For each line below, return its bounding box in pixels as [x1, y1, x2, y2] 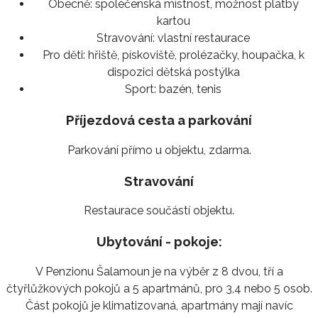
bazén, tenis [156, 82, 221, 97]
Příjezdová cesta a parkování [66, 112, 252, 128]
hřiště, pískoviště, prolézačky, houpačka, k [84, 48, 305, 62]
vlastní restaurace [155, 31, 250, 45]
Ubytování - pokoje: [96, 234, 222, 249]
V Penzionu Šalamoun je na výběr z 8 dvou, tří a [35, 264, 283, 278]
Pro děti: [42, 48, 85, 62]
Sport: [125, 82, 156, 97]
